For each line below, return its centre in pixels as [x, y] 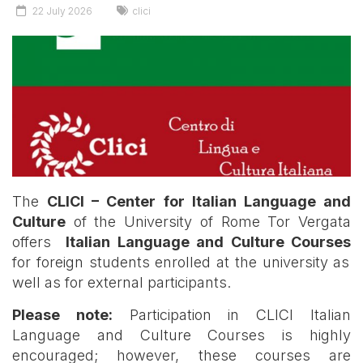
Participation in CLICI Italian [232, 314]
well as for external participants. [122, 282]
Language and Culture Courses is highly [181, 335]
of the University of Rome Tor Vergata [208, 221]
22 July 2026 [62, 11]
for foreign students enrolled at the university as [181, 262]
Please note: [62, 314]
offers [36, 241]
